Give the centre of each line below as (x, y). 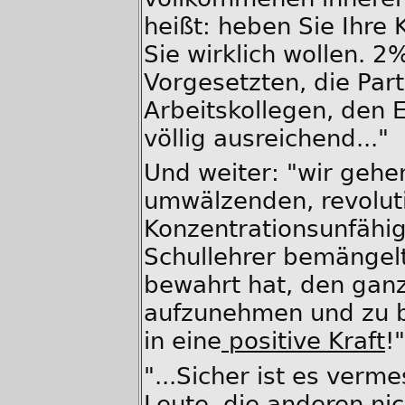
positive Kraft (303, 341)
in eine (183, 341)
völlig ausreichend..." (266, 137)
